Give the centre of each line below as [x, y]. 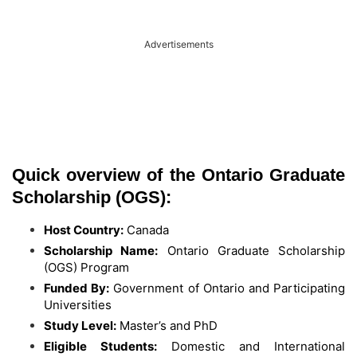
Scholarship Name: [101, 251]
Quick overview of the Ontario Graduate [178, 175]
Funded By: [77, 288]
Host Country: [84, 230]
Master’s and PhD [167, 326]
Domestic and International [251, 347]
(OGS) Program [86, 268]
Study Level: [80, 326]
